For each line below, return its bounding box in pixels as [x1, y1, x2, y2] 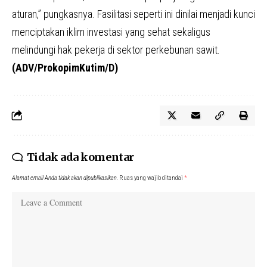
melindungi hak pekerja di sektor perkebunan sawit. [12, 43, 220, 56]
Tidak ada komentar [26, 150, 134, 164]
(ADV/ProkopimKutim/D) [12, 61, 118, 74]
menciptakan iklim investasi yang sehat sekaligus [12, 25, 210, 38]
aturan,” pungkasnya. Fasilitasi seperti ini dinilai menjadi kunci [12, 7, 255, 20]
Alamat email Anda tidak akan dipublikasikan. [12, 173, 118, 182]
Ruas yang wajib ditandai [119, 173, 184, 182]
